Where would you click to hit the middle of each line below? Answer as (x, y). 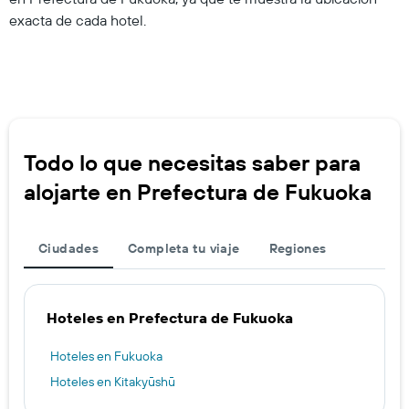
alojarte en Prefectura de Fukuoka (198, 191)
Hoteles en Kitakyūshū (113, 381)
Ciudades (69, 248)
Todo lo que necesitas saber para (192, 162)
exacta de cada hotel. (78, 20)
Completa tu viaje (184, 248)
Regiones (298, 248)
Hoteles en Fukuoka (106, 356)
